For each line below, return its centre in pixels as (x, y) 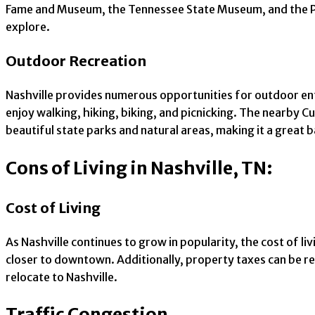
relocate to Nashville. (62, 277)
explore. (28, 27)
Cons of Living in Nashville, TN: (139, 168)
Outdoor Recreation (76, 61)
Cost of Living (53, 207)
